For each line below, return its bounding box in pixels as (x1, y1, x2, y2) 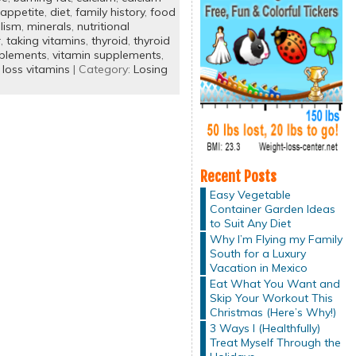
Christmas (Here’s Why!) (209, 304, 336, 319)
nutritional (76, 19, 130, 33)
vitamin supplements (52, 48, 161, 62)
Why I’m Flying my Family (209, 231, 342, 246)
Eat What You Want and (209, 276, 340, 291)
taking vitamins (6, 33, 86, 48)
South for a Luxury (209, 246, 306, 261)
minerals (26, 19, 72, 33)
